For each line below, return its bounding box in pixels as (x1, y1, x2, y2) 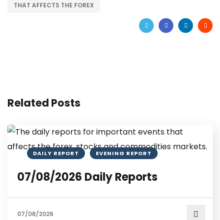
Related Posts (7, 96, 81, 110)
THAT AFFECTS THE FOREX (14, 1, 94, 10)
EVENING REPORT (96, 149, 152, 158)
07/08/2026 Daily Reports (17, 169, 158, 185)
